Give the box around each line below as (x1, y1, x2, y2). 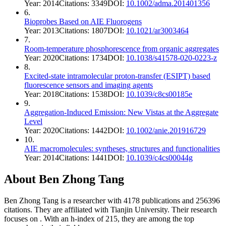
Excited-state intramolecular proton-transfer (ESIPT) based (24, 71, 210, 80)
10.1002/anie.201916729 (126, 126, 206, 135)
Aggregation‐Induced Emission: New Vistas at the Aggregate (24, 107, 218, 117)
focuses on (4, 214, 40, 223)
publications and (140, 196, 196, 205)
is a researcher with (59, 196, 124, 205)
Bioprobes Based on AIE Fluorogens (24, 17, 142, 26)
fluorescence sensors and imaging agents (24, 80, 153, 89)
